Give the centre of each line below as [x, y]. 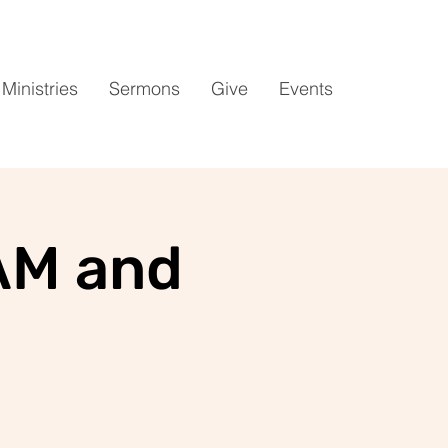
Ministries [40, 88]
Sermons [144, 88]
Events [306, 88]
